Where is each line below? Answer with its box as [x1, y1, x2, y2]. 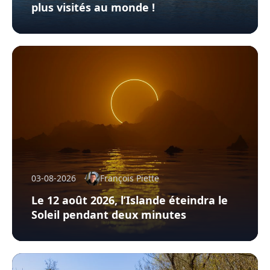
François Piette [100, 172, 159, 184]
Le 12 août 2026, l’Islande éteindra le [31, 192, 228, 207]
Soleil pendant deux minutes [31, 207, 186, 222]
